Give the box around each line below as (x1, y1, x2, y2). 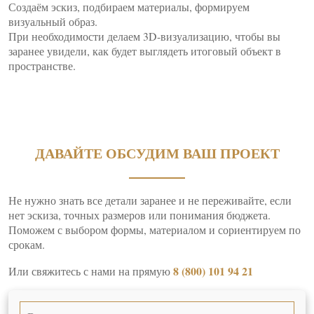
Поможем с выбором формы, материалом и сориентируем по (8, 222, 301, 237)
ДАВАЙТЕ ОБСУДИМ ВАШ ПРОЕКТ (34, 143, 280, 163)
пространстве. (8, 58, 76, 73)
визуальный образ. (8, 14, 97, 29)
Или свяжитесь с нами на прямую (8, 264, 173, 278)
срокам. (8, 237, 45, 252)
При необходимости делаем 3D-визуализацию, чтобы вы (8, 29, 280, 43)
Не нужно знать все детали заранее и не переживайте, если (8, 193, 292, 207)
